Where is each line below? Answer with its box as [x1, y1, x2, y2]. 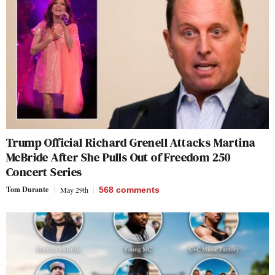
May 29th [60, 185, 88, 195]
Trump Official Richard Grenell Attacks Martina [6, 134, 256, 152]
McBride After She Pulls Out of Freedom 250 [6, 149, 231, 166]
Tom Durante [6, 184, 48, 195]
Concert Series [6, 163, 82, 181]
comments [116, 185, 160, 195]
